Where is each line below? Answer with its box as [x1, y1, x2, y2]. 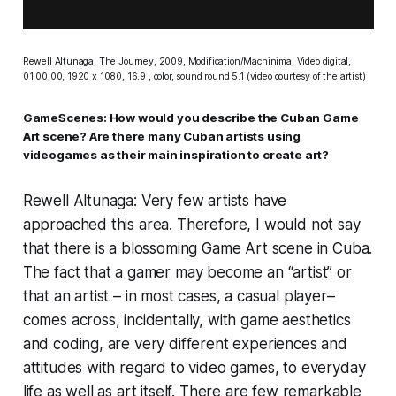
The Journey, [98, 55, 156, 67]
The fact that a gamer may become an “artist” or [22, 263, 352, 281]
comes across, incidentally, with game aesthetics [22, 310, 351, 329]
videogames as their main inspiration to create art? [22, 147, 330, 162]
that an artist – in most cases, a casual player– [22, 286, 335, 305]
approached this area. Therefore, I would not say [22, 215, 361, 233]
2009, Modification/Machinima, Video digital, [156, 55, 352, 67]
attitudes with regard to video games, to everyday [22, 358, 366, 377]
